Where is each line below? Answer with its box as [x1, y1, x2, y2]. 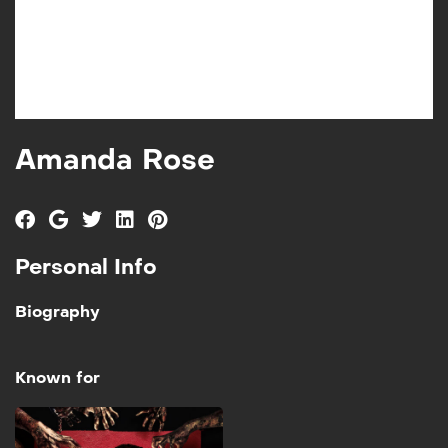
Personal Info [15, 253, 157, 280]
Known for [15, 367, 100, 387]
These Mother [270, 425, 384, 445]
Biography [15, 301, 100, 321]
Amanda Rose [15, 142, 215, 178]
